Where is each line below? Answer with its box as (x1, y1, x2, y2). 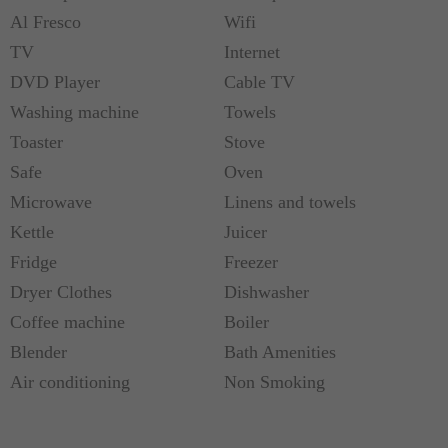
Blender (10, 342, 67, 362)
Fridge (10, 252, 57, 272)
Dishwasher (224, 282, 309, 302)
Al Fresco (10, 12, 81, 32)
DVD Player (10, 72, 100, 92)
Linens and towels (224, 192, 356, 212)
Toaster (10, 132, 63, 152)
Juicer (224, 222, 267, 242)
